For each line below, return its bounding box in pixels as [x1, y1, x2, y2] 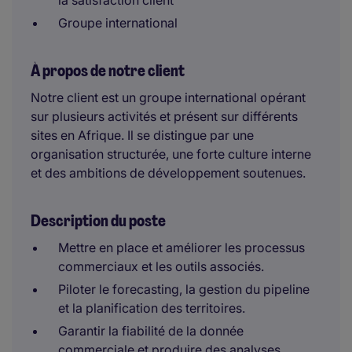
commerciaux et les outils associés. [58, 258, 264, 274]
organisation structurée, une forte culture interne [31, 146, 311, 162]
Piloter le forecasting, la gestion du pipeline [58, 281, 310, 297]
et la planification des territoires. [58, 300, 245, 316]
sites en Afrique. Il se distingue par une [31, 127, 254, 143]
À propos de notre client [31, 60, 185, 81]
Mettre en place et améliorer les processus [58, 240, 305, 255]
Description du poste [31, 211, 166, 231]
